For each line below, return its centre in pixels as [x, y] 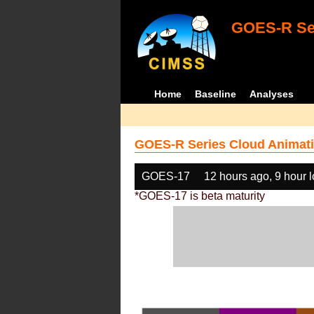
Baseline [216, 94]
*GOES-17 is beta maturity [200, 196]
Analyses [272, 94]
